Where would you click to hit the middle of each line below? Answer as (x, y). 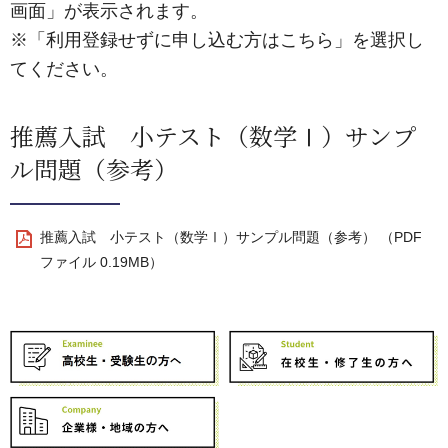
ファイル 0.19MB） (101, 262)
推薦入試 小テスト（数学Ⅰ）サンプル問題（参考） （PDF (231, 237)
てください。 (64, 69)
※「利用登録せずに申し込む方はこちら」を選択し (217, 40)
